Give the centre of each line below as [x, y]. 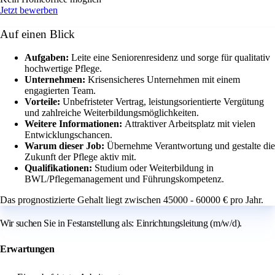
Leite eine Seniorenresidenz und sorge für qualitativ [171, 58]
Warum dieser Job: [66, 146]
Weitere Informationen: [75, 124]
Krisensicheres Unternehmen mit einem [164, 80]
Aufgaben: [48, 58]
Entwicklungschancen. [68, 135]
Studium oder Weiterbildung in [154, 168]
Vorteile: [44, 102]
